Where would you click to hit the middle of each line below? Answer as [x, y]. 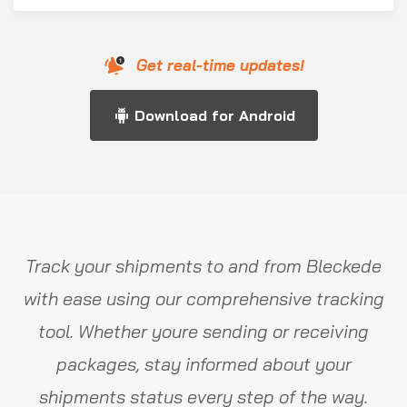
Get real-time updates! [220, 65]
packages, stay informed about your [203, 364]
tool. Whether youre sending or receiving [203, 331]
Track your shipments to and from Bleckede [203, 266]
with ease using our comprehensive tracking [203, 298]
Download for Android [214, 115]
